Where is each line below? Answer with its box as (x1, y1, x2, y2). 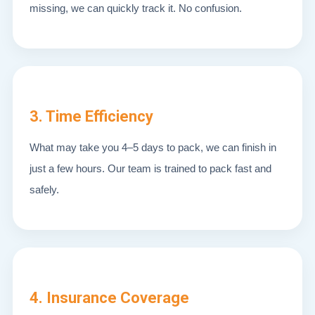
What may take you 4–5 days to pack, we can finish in (30, 141, 276, 153)
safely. (30, 184, 59, 195)
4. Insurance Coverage (30, 289, 189, 307)
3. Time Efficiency (30, 108, 153, 125)
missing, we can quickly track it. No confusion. (30, 2, 242, 14)
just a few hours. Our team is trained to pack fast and (30, 162, 271, 174)
